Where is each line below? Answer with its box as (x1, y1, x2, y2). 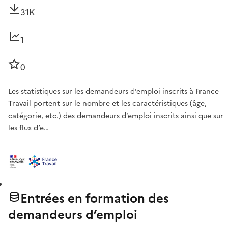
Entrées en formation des (20, 189, 169, 208)
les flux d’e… (8, 123, 49, 134)
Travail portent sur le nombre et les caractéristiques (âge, (8, 98, 207, 109)
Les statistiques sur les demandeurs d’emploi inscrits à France (8, 86, 219, 97)
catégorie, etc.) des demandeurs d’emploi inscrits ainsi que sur (8, 110, 223, 122)
